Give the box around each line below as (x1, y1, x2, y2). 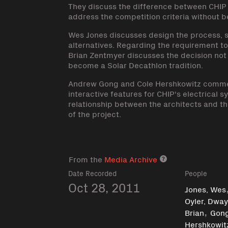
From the (69, 153, 105, 164)
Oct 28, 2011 (68, 178, 140, 196)
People (185, 168, 208, 178)
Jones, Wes (185, 183, 226, 194)
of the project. (68, 108, 122, 119)
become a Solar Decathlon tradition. (68, 59, 204, 70)
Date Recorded (68, 168, 117, 178)
